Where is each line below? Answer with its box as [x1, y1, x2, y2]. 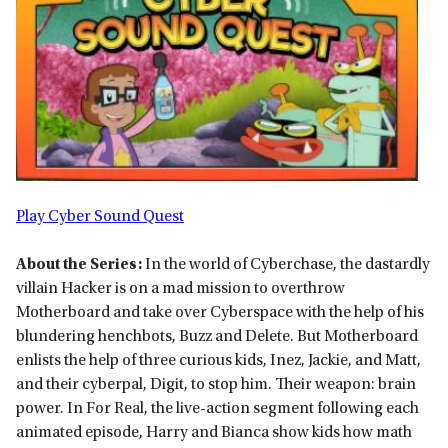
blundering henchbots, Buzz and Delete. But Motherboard [16, 328, 418, 345]
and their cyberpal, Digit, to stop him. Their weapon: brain [16, 376, 416, 393]
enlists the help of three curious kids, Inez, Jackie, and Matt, [16, 352, 421, 369]
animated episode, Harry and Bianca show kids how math [16, 424, 412, 441]
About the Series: [16, 256, 142, 273]
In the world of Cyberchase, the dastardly [142, 256, 430, 273]
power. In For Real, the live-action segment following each [16, 400, 419, 417]
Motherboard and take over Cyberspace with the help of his [16, 304, 424, 321]
